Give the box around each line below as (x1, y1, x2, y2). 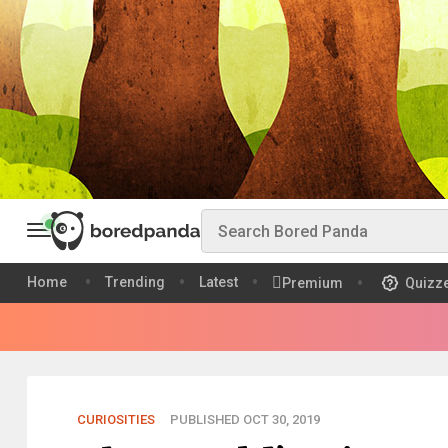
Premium (282, 275, 343, 291)
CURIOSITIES (77, 412, 155, 427)
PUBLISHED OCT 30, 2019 (170, 412, 320, 427)
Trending (105, 274, 165, 290)
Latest (199, 274, 238, 290)
